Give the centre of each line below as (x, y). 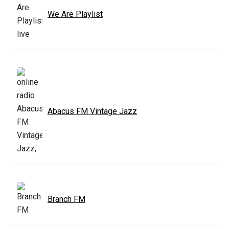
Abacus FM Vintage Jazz (92, 111)
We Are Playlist (75, 14)
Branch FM (66, 199)
